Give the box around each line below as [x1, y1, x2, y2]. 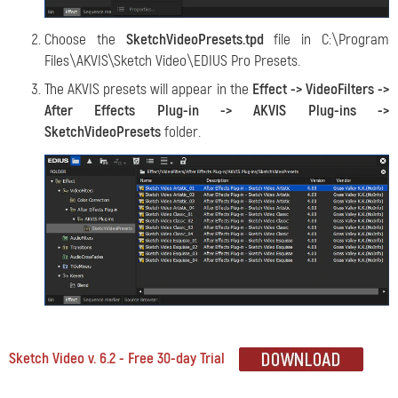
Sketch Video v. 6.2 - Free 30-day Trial [9, 349, 225, 369]
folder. [161, 122, 201, 141]
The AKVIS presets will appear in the [44, 79, 252, 99]
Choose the [44, 29, 126, 49]
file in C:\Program [263, 29, 390, 49]
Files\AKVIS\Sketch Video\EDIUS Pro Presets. [44, 51, 300, 70]
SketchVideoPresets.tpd [125, 29, 264, 49]
